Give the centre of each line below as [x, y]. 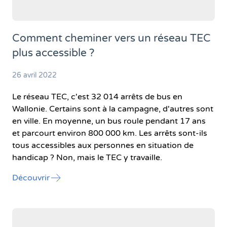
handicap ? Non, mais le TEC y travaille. [87, 157]
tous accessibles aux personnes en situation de [103, 145]
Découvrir [31, 178]
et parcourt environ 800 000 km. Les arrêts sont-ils [110, 133]
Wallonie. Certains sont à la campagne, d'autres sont [113, 109]
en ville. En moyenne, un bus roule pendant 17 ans [109, 121]
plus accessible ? [53, 53]
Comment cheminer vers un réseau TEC [111, 38]
